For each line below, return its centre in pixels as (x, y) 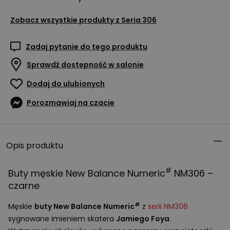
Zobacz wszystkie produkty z (65, 20)
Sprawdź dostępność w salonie (85, 65)
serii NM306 (168, 206)
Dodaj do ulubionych (66, 84)
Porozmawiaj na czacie (71, 103)
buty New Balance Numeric (84, 206)
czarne (24, 186)
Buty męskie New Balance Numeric (87, 173)
